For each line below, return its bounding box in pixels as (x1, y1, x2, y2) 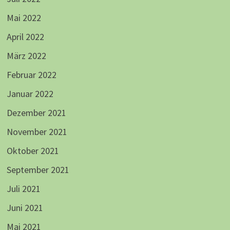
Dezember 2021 (6, 107, 66, 119)
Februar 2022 (6, 69, 56, 81)
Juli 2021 (6, 183, 41, 195)
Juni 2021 (6, 202, 43, 214)
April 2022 (6, 31, 44, 43)
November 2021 (6, 126, 67, 138)
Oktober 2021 (6, 145, 59, 157)
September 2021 (6, 164, 69, 176)
